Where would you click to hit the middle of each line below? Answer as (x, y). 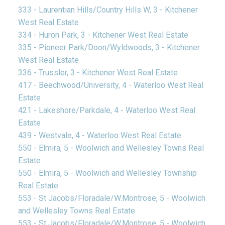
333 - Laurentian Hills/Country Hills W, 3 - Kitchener (108, 10)
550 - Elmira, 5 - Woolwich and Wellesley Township (107, 173)
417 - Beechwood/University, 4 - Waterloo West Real (110, 85)
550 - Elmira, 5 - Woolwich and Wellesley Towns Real (111, 148)
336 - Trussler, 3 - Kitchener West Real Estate (98, 72)
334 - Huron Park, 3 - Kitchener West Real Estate (103, 35)
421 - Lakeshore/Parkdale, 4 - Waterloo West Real (106, 110)
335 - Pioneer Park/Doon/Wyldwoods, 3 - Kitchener (109, 47)
